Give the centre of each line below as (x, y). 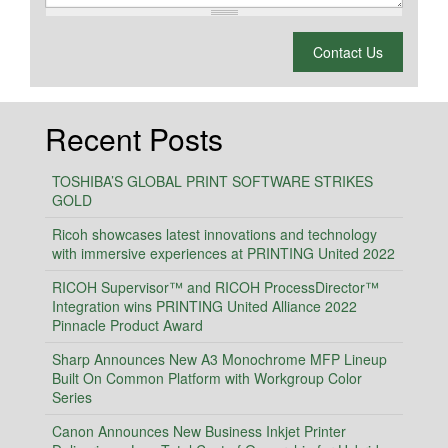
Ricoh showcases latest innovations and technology (214, 234)
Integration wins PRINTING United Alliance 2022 (204, 306)
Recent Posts (134, 139)
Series (72, 397)
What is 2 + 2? (98, 49)
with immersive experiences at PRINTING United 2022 (223, 253)
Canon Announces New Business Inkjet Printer (199, 431)
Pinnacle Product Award (127, 325)
